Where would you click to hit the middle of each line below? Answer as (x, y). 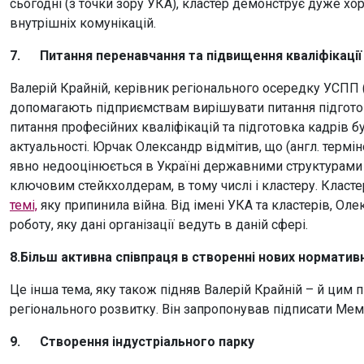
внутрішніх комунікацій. (83, 23)
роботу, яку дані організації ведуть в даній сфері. (159, 225)
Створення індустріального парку (147, 342)
